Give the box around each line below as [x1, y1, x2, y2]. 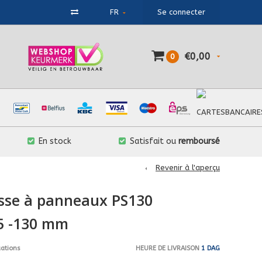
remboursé [178, 136, 220, 146]
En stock [38, 136, 71, 146]
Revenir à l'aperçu [156, 163, 220, 172]
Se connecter [157, 8, 205, 16]
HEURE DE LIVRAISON [135, 244, 199, 252]
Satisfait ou [130, 136, 178, 146]
